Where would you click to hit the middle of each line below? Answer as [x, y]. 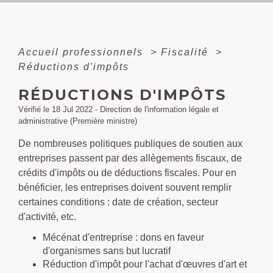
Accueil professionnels [83, 52]
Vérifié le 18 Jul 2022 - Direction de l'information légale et [119, 109]
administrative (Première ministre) [78, 121]
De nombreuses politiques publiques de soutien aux [130, 143]
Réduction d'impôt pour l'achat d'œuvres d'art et [145, 264]
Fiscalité [186, 52]
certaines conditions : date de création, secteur [118, 202]
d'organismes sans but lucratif [107, 250]
